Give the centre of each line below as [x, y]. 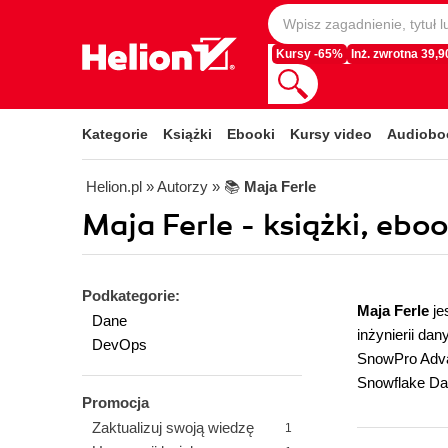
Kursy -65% [309, 54]
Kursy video [331, 134]
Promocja [115, 402]
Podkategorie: [131, 295]
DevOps [119, 344]
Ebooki [251, 134]
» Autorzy [177, 186]
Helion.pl [114, 186]
